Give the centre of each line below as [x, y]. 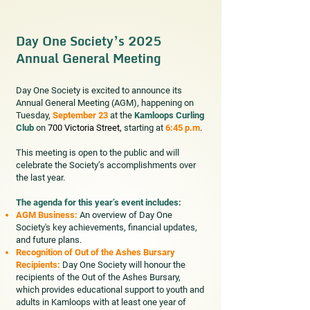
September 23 [79, 115]
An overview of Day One [126, 215]
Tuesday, [33, 115]
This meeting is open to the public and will [98, 153]
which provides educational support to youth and [110, 290]
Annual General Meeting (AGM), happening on [105, 103]
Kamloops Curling [169, 115]
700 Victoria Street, [86, 128]
